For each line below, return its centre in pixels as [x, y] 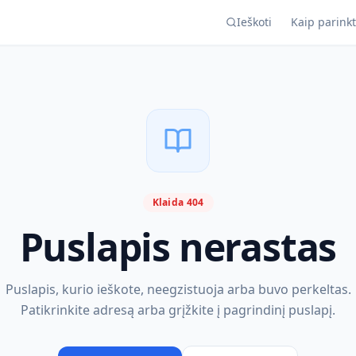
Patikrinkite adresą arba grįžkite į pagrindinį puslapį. [178, 310]
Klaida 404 [178, 202]
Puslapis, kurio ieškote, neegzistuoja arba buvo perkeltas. [178, 289]
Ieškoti [254, 22]
